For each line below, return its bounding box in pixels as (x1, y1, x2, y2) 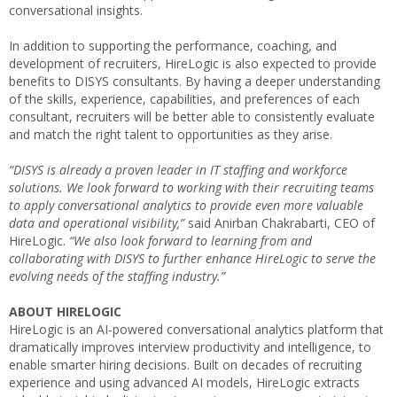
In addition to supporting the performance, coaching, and (9, 36, 337, 54)
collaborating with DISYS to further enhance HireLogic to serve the (9, 249, 376, 267)
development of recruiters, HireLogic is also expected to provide (9, 54, 377, 72)
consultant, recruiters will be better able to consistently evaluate (9, 107, 375, 125)
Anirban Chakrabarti (214, 214, 327, 231)
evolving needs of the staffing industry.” (9, 267, 225, 284)
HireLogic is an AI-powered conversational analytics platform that (9, 320, 384, 338)
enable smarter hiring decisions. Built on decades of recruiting (9, 355, 362, 373)
